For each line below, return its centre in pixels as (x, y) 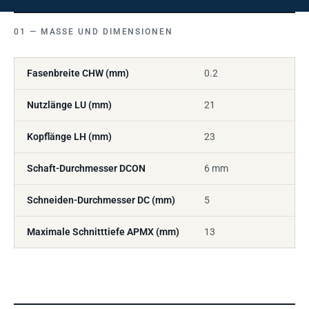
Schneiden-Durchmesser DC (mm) (101, 200)
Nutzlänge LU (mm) (69, 105)
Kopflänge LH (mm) (69, 137)
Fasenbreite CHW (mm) (78, 73)
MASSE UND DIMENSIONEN (103, 32)
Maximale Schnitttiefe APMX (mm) (103, 232)
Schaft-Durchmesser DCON (86, 168)
